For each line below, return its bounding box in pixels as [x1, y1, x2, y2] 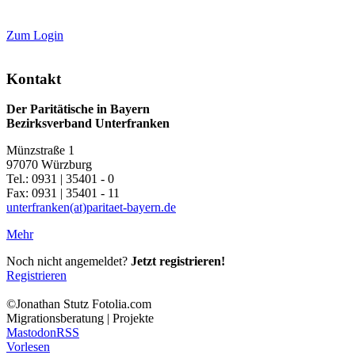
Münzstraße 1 [6, 143, 74, 158]
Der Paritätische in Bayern [6, 102, 150, 116]
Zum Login [6, 28, 63, 42]
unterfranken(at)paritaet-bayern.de [6, 200, 176, 215]
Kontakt [6, 70, 61, 87]
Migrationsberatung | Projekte [6, 311, 154, 326]
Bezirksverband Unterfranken [6, 116, 170, 131]
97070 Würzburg [6, 158, 92, 172]
